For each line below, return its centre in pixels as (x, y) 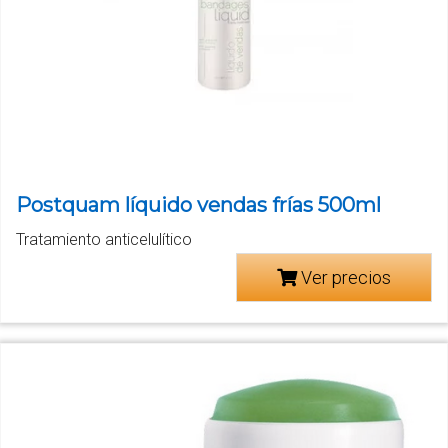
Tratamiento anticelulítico (104, 240)
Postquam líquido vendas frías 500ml (198, 205)
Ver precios (344, 278)
